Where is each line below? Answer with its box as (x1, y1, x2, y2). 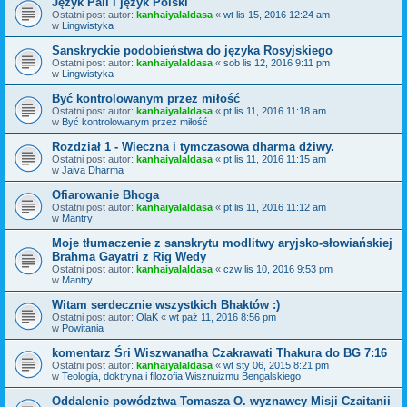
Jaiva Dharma (62, 164, 124, 175)
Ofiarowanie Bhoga (52, 187, 159, 202)
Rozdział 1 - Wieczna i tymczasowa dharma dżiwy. (52, 139, 334, 154)
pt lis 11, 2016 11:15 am (223, 153, 326, 164)
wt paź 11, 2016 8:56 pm (169, 311, 276, 323)
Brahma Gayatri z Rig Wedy (52, 249, 206, 263)
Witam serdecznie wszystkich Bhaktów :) (52, 297, 280, 312)
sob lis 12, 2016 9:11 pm (223, 56, 330, 68)
